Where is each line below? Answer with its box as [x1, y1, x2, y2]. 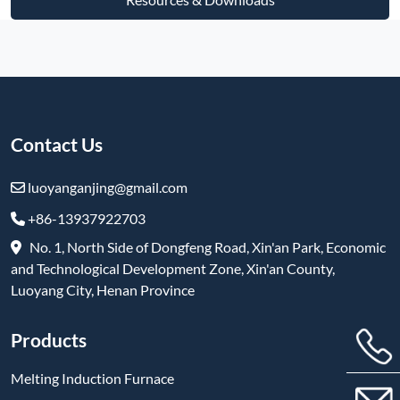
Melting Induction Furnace [11, 369, 174, 387]
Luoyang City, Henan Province [11, 280, 195, 298]
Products [11, 328, 87, 351]
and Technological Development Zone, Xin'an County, [11, 259, 335, 277]
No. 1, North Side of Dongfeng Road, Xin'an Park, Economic [21, 237, 386, 255]
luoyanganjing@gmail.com [25, 178, 187, 196]
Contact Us [11, 132, 103, 155]
